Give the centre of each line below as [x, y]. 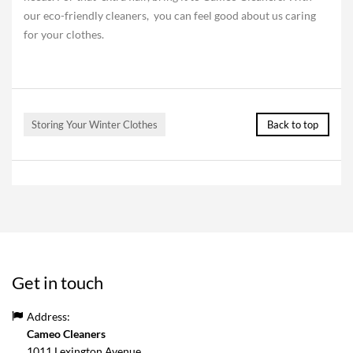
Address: [48, 316]
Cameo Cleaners [66, 334]
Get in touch [58, 282]
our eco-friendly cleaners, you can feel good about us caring [170, 15]
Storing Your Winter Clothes [95, 124]
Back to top [293, 124]
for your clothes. [64, 34]
